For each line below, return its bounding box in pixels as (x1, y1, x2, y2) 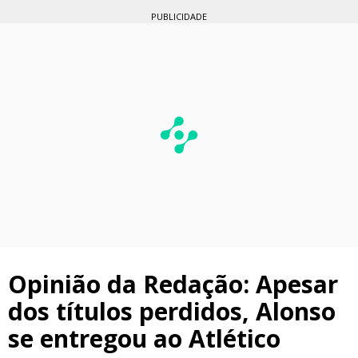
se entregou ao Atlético (8, 321, 280, 355)
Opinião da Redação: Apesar (8, 267, 338, 300)
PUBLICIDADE (151, 10, 207, 22)
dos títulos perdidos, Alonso (8, 294, 336, 328)
